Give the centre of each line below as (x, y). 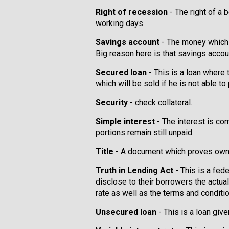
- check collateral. (160, 102)
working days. (120, 23)
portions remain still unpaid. (145, 133)
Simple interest (125, 121)
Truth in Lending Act (134, 170)
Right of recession (132, 12)
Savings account (128, 42)
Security (112, 102)
